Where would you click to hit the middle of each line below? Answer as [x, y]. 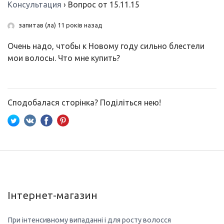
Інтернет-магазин [52, 195]
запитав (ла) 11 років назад [60, 25]
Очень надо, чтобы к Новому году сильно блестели [106, 46]
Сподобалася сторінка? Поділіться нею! [84, 102]
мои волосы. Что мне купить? [64, 58]
